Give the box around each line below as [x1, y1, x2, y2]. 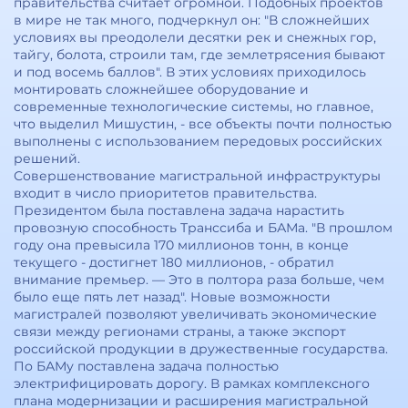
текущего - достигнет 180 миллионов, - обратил [14, 254, 334, 270]
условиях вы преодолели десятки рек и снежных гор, [14, 29, 376, 46]
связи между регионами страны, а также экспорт [14, 323, 346, 340]
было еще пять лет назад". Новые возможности [14, 289, 331, 305]
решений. [14, 150, 80, 167]
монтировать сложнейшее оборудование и [14, 81, 309, 97]
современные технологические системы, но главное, [14, 98, 373, 115]
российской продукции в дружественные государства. [14, 341, 388, 357]
